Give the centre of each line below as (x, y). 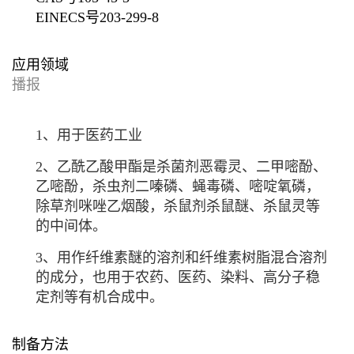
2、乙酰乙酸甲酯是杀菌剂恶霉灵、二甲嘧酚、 (181, 167)
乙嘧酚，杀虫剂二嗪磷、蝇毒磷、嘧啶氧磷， (178, 187)
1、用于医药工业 (89, 136)
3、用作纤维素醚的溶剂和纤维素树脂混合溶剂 (181, 258)
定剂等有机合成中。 (100, 298)
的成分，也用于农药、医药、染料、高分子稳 (178, 278)
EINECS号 (68, 18)
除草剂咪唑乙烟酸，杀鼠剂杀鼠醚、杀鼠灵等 (178, 207)
